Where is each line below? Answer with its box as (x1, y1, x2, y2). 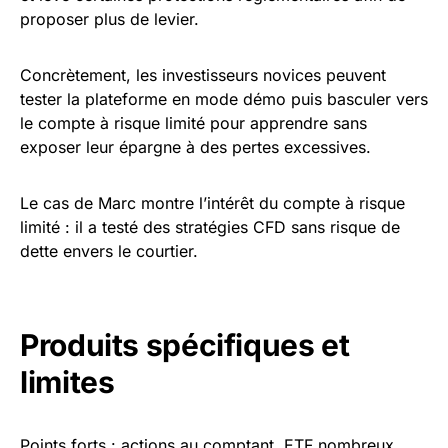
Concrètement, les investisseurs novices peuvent (20, 65, 386, 85)
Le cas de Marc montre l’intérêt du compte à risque (20, 193, 405, 213)
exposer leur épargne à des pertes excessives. (20, 137, 371, 157)
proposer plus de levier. (20, 9, 199, 29)
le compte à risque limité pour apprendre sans (20, 113, 367, 133)
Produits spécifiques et (20, 327, 350, 363)
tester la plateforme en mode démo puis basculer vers (20, 89, 428, 109)
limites (20, 364, 115, 400)
